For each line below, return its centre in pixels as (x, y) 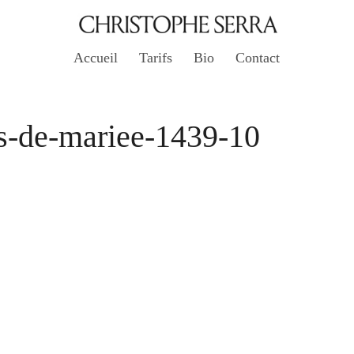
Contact (257, 58)
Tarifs (155, 58)
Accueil (95, 58)
